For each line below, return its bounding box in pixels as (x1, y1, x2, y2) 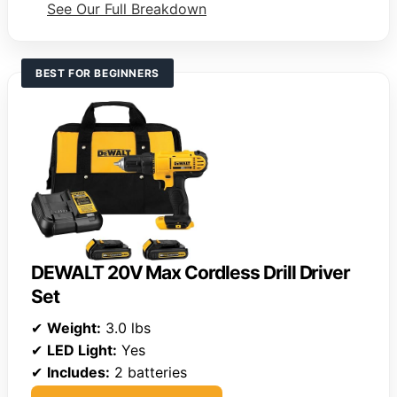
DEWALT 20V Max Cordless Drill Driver (31, 261, 351, 284)
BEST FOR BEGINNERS (35, 66, 160, 80)
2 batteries (110, 363, 187, 382)
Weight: (47, 319, 101, 338)
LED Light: (47, 341, 117, 360)
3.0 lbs (101, 319, 151, 338)
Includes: (47, 363, 110, 382)
